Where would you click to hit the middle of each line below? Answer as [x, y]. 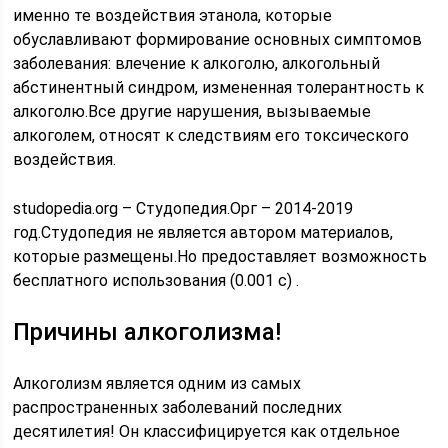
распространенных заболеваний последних [178, 407]
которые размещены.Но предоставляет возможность [220, 256]
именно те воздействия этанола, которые [173, 15]
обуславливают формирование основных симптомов [218, 39]
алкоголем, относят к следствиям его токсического [211, 135]
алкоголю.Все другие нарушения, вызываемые [192, 111]
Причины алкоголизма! [147, 332]
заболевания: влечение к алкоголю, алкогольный [197, 63]
